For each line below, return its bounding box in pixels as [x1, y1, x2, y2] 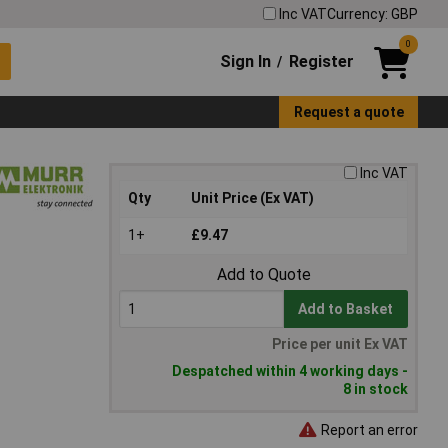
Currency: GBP [327, 5, 418, 22]
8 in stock [343, 381, 408, 398]
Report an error [318, 421, 418, 438]
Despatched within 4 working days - [172, 363, 408, 380]
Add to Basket [298, 301, 394, 318]
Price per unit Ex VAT [272, 336, 408, 353]
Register [288, 51, 354, 71]
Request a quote [293, 103, 404, 120]
